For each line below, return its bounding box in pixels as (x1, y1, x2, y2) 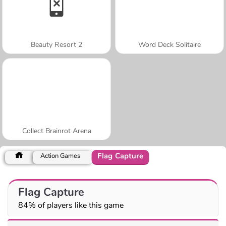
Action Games (40, 151, 80, 160)
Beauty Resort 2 (31, 39, 82, 49)
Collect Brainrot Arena (22, 126, 91, 136)
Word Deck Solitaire (138, 39, 201, 49)
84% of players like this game (18, 199, 124, 211)
